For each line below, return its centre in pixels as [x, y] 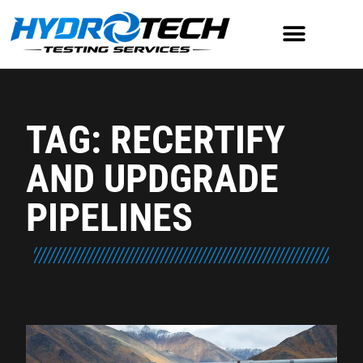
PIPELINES [109, 218]
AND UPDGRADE [152, 179]
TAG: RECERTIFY [156, 140]
